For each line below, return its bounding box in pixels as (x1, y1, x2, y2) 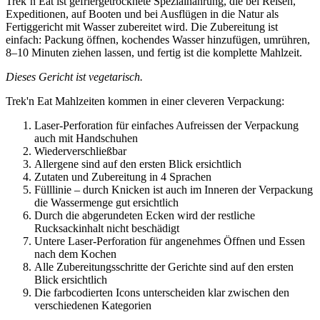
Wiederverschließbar (34, 144, 126, 157)
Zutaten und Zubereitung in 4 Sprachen (34, 170, 211, 183)
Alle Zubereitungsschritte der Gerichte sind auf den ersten (34, 260, 294, 273)
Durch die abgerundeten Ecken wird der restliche (34, 209, 255, 221)
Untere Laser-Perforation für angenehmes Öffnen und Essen (34, 234, 305, 247)
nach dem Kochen (34, 247, 116, 260)
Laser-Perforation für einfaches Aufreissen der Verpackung (34, 119, 299, 131)
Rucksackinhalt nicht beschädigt (34, 221, 179, 234)
